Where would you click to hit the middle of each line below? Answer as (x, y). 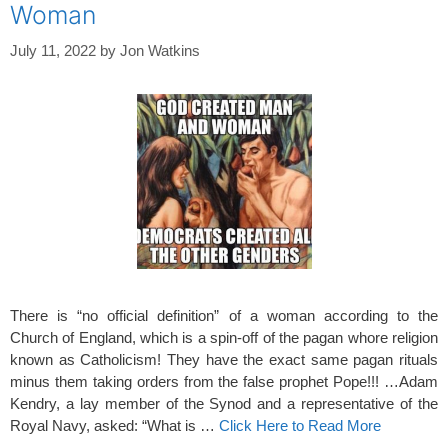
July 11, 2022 (53, 50)
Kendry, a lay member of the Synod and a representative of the (224, 403)
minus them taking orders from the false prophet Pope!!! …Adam (224, 381)
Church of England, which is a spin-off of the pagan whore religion (224, 337)
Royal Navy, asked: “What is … (114, 425)
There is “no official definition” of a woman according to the (224, 315)
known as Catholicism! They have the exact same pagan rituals (224, 359)
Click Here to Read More (300, 425)
